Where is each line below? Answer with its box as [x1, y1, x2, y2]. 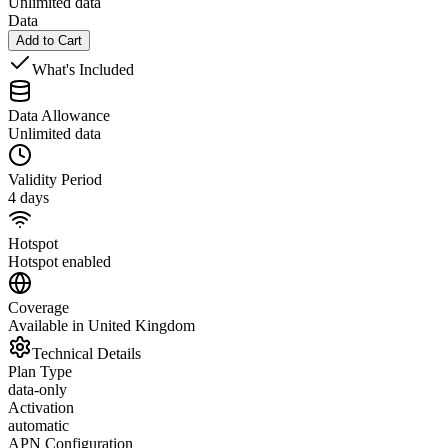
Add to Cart [16, 32, 82, 48]
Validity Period [8, 170, 102, 188]
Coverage [8, 298, 69, 316]
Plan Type [8, 362, 72, 380]
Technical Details [32, 344, 141, 362]
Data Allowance [8, 106, 110, 124]
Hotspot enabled [8, 252, 111, 270]
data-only [8, 380, 67, 398]
